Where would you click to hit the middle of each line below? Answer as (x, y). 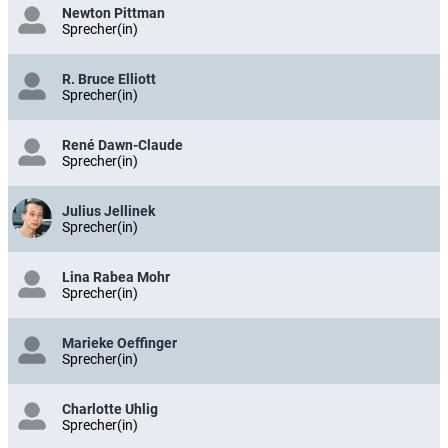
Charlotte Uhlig (110, 408)
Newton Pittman (113, 12)
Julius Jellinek (108, 210)
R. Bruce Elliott (109, 78)
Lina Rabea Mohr (116, 276)
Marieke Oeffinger (119, 342)
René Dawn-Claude (122, 144)
